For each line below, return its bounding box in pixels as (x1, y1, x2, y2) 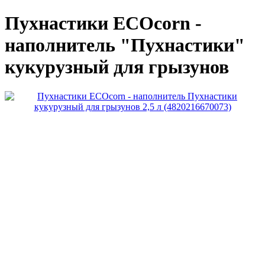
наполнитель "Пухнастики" (5, 34, 245, 56)
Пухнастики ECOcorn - (5, 12, 202, 34)
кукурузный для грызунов (5, 56, 229, 78)
